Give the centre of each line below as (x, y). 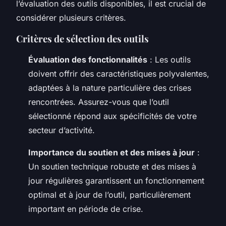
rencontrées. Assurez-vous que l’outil (99, 102)
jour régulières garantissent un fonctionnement (116, 180)
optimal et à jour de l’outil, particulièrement (109, 194)
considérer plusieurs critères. (71, 17)
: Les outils (169, 59)
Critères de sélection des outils (82, 38)
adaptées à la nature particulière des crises (110, 88)
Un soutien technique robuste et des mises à (112, 166)
